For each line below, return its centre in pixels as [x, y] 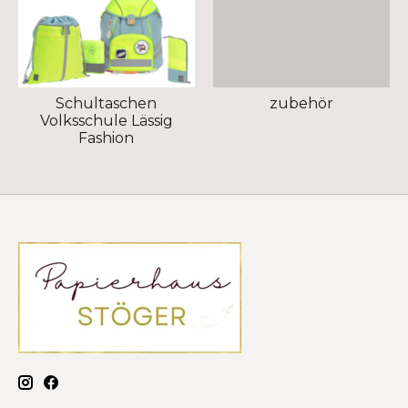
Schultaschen [107, 103]
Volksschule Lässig [106, 120]
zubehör [301, 103]
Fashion [107, 138]
